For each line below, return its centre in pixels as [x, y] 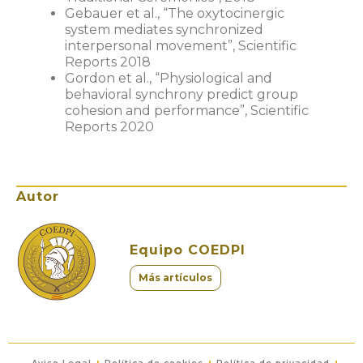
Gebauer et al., [114, 13]
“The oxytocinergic [224, 13]
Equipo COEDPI [188, 250]
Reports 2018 [108, 62]
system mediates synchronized [164, 29]
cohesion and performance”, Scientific [187, 110]
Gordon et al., [110, 78]
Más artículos [175, 278]
